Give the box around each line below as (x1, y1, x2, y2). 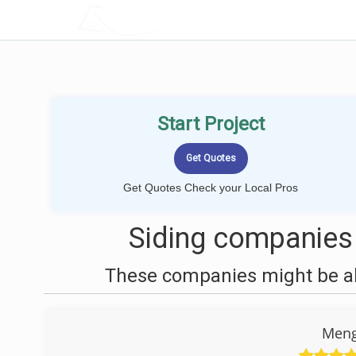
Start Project (157, 113, 265, 135)
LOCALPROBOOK (117, 11, 222, 28)
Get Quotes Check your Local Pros (123, 181, 298, 194)
